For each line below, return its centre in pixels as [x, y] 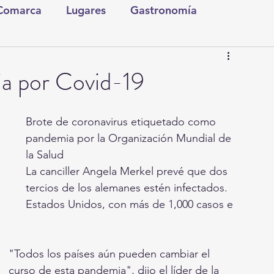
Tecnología [190, 108]
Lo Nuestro [151, 59]
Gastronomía [164, 10]
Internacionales [99, 108]
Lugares [86, 10]
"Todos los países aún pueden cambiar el [111, 254]
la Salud [45, 155]
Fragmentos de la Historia [200, 157]
